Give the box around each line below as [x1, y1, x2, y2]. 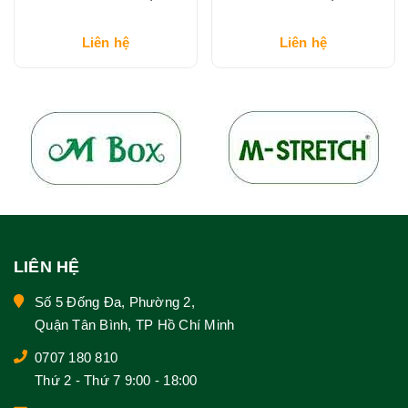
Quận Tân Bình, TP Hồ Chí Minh [35, 316, 235, 332]
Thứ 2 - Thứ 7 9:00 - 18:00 [35, 372, 198, 388]
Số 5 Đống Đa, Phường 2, [35, 293, 195, 310]
